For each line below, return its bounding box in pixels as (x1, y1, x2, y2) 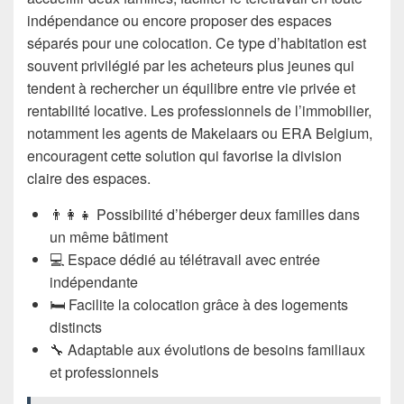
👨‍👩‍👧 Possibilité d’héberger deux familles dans (50, 204, 360, 225)
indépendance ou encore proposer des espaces (27, 10, 332, 32)
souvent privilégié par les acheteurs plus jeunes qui (27, 55, 354, 77)
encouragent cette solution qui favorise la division (27, 145, 342, 167)
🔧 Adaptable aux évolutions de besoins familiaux (50, 339, 365, 361)
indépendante (50, 271, 138, 293)
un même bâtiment (50, 226, 168, 248)
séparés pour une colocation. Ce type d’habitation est (27, 32, 366, 54)
